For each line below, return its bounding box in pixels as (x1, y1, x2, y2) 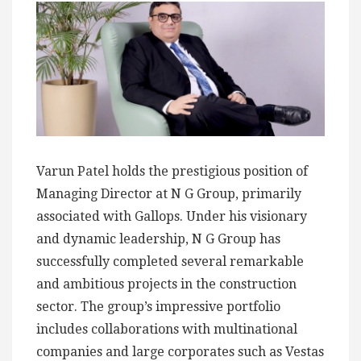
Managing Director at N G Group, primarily (36, 186, 301, 202)
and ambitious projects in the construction (36, 276, 297, 293)
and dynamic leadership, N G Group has (36, 231, 280, 247)
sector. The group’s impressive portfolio (36, 299, 280, 315)
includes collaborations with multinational (36, 322, 297, 338)
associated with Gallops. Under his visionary (36, 209, 307, 225)
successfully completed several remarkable (36, 254, 304, 270)
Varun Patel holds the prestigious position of (36, 164, 308, 180)
